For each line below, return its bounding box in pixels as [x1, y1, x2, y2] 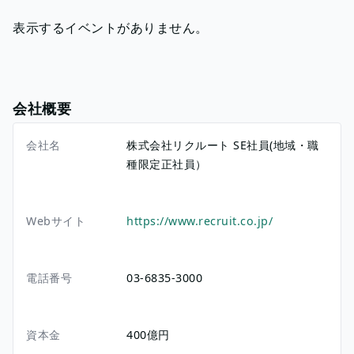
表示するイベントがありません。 [13, 18, 209, 36]
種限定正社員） [126, 156, 207, 171]
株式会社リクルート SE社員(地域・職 [126, 137, 319, 153]
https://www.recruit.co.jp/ [126, 213, 273, 228]
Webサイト [26, 213, 85, 228]
